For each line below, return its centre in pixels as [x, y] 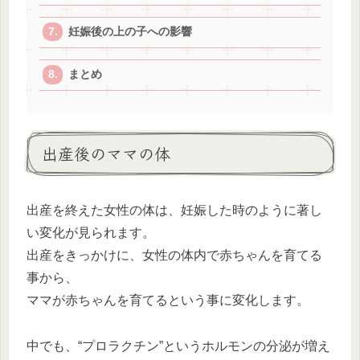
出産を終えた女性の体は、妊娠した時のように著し [174, 210]
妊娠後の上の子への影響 [131, 32]
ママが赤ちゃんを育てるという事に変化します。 [168, 300]
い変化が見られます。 [91, 232]
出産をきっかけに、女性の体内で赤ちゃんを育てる [174, 255]
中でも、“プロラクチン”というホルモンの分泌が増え [178, 346]
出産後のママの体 [106, 153]
